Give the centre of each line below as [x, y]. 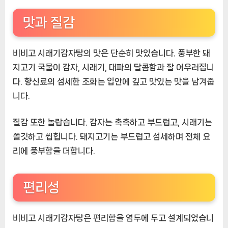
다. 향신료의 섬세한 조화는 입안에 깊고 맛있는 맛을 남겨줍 [113, 81]
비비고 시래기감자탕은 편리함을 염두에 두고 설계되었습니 [113, 218]
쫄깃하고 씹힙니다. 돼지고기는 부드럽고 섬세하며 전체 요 [111, 136]
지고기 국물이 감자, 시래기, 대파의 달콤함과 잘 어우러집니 [113, 67]
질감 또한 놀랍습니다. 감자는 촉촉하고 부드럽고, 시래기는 [112, 122]
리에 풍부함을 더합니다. [54, 151]
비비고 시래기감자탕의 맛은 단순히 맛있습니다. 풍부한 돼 [111, 53]
